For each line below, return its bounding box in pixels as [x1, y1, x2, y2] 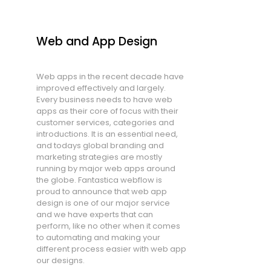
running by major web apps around [36, 162, 175, 174]
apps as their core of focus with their [36, 105, 178, 117]
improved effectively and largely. [36, 82, 166, 94]
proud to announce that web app [36, 185, 167, 197]
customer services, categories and [36, 116, 174, 128]
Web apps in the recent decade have [36, 70, 184, 82]
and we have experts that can [36, 208, 153, 220]
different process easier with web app [36, 243, 186, 255]
